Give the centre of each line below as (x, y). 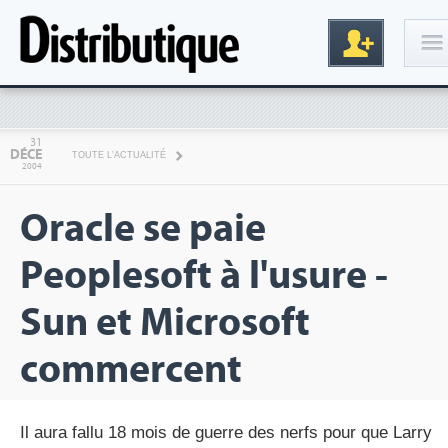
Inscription (357, 320)
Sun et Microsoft (165, 322)
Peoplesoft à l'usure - (204, 275)
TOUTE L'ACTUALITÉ (119, 155)
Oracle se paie (143, 228)
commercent (131, 369)
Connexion (363, 121)
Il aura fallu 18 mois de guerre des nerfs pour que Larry (226, 432)
